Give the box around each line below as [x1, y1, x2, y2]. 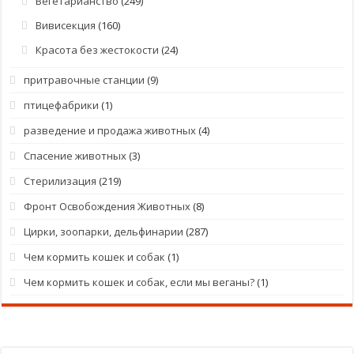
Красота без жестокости [36, 42, 160, 57]
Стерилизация [24, 173, 97, 188]
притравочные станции [24, 72, 145, 87]
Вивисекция [36, 17, 96, 32]
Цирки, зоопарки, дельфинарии [24, 224, 184, 239]
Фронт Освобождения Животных [24, 198, 191, 213]
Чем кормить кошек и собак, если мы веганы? [24, 274, 255, 289]
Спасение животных [24, 148, 127, 163]
